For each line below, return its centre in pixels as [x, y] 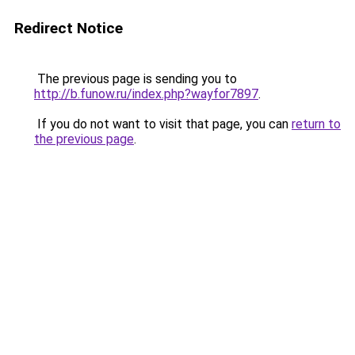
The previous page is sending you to [136, 79]
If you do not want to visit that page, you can [163, 124]
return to [316, 124]
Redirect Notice [69, 28]
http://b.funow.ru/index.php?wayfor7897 [146, 94]
